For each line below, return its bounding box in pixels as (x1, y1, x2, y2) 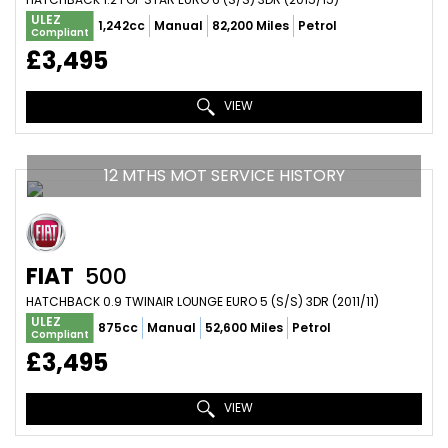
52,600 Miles (205, 319, 283, 336)
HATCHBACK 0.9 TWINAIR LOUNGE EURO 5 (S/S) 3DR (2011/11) (26, 293, 379, 310)
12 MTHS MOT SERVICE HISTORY (103, 164, 345, 187)
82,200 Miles (212, 17, 289, 34)
